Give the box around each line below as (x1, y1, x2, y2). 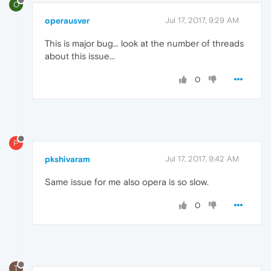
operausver (45, 15, 90, 25)
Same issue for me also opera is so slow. (45, 176, 209, 187)
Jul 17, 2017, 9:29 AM (165, 15, 239, 25)
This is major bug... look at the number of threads (45, 38, 244, 48)
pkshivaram (45, 154, 90, 164)
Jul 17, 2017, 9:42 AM (165, 154, 239, 163)
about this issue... (45, 50, 115, 61)
